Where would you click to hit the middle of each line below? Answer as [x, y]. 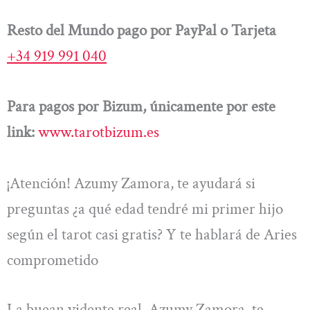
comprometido [53, 260]
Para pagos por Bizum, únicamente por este [141, 107]
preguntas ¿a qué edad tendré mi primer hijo [145, 209]
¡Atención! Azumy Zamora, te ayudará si [131, 183]
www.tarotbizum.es [99, 133]
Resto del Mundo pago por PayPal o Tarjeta [142, 30]
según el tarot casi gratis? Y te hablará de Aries [152, 234]
